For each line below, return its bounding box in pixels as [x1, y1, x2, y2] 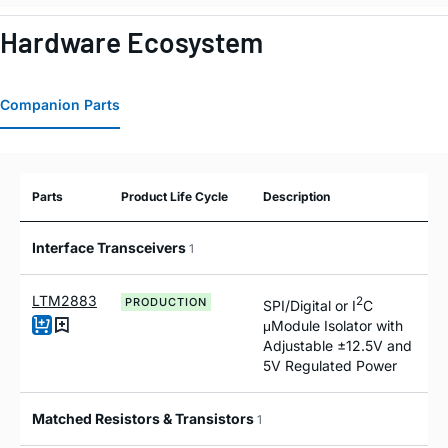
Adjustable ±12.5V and [263, 337, 412, 355]
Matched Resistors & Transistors [32, 410, 257, 428]
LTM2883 [32, 292, 97, 310]
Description [263, 189, 330, 205]
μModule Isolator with [263, 317, 403, 335]
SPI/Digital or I [263, 297, 356, 315]
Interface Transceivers [32, 239, 189, 257]
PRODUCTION [125, 295, 207, 310]
